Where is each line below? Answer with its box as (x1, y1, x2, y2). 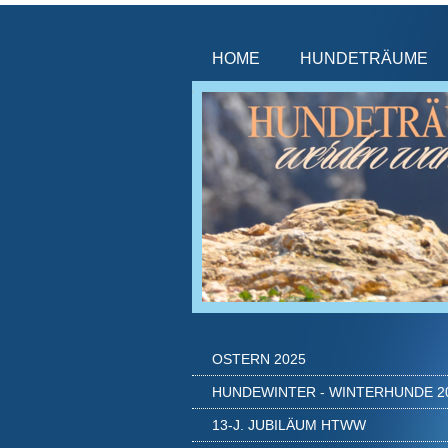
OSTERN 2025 (212, 351, 306, 367)
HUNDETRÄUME (300, 50, 428, 67)
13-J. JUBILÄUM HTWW (212, 417, 366, 433)
